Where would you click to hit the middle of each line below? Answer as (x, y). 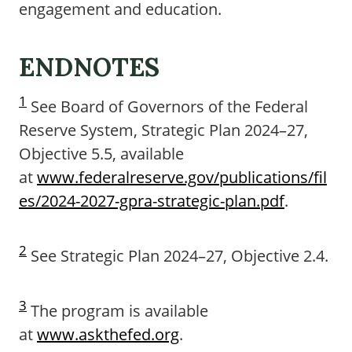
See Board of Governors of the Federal (167, 106)
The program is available (117, 311)
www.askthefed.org (108, 334)
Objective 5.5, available (101, 154)
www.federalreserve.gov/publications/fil (182, 177)
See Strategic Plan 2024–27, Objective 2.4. (178, 256)
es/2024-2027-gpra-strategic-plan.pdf (152, 201)
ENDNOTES (89, 67)
